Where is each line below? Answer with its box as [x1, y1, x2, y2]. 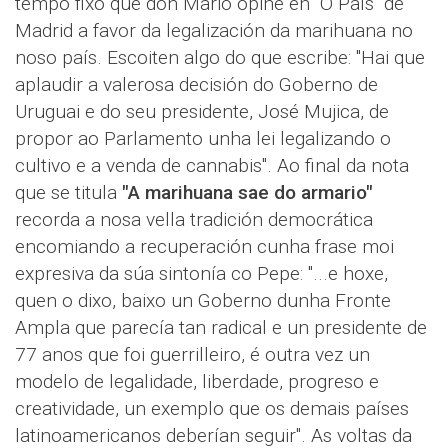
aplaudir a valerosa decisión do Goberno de [15, 73, 378, 96]
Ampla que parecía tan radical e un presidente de [15, 316, 427, 339]
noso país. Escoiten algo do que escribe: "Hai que [15, 46, 425, 69]
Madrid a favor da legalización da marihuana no [15, 19, 413, 42]
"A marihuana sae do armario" [122, 181, 373, 204]
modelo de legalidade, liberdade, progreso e [15, 370, 379, 393]
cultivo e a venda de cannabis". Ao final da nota [15, 154, 409, 177]
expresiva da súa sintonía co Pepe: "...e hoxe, [15, 262, 388, 285]
